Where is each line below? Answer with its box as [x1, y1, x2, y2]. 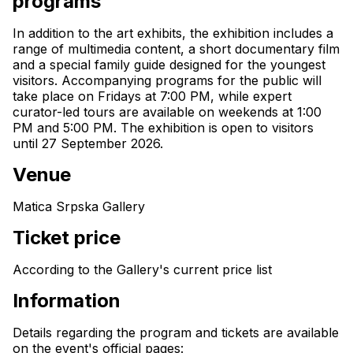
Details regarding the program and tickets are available [13, 325, 339, 340]
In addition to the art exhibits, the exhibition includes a [13, 25, 333, 41]
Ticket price [13, 226, 121, 249]
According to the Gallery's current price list [13, 262, 272, 277]
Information [13, 289, 121, 312]
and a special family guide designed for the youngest [13, 57, 325, 72]
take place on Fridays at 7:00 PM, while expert [13, 88, 292, 104]
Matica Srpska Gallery [13, 199, 145, 214]
